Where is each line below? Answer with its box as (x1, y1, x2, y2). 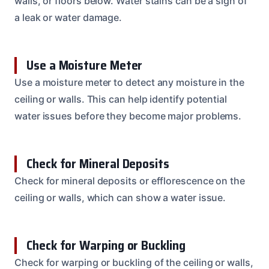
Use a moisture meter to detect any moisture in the (14, 76, 245, 88)
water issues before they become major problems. (14, 109, 242, 122)
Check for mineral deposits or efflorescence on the (14, 174, 246, 187)
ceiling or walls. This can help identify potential (14, 92, 228, 105)
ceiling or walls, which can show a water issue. (14, 191, 226, 204)
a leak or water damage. (14, 11, 122, 23)
